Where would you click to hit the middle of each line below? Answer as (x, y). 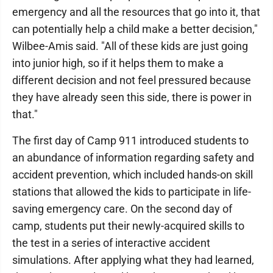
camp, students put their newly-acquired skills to (128, 226)
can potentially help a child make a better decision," (135, 29)
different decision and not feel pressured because (132, 80)
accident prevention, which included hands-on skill (133, 175)
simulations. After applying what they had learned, (133, 260)
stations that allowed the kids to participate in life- (132, 192)
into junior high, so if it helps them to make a (118, 63)
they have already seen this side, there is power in (132, 97)
